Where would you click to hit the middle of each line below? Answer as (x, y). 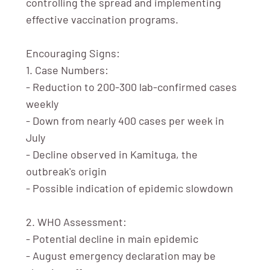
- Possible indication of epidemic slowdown (129, 188)
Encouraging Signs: (73, 53)
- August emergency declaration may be (121, 255)
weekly (42, 103)
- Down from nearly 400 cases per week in (125, 120)
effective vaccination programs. (102, 19)
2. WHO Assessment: (76, 221)
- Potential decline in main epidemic (112, 238)
